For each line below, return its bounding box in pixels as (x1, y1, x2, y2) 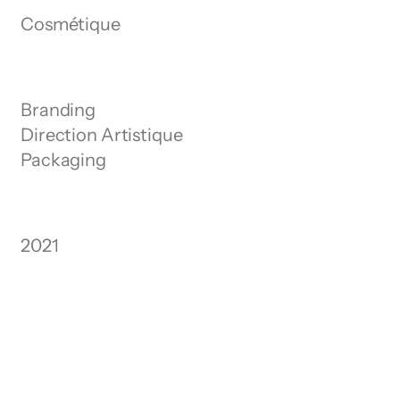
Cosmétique (21, 13, 121, 35)
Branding (21, 99, 96, 121)
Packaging (21, 149, 106, 171)
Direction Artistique (21, 124, 183, 146)
